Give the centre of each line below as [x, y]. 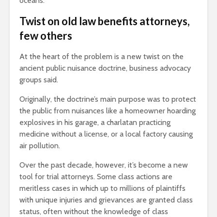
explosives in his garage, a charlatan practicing [95, 123]
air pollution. [40, 146]
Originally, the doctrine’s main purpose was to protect [108, 99]
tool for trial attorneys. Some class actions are [96, 177]
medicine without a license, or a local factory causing [106, 134]
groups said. [39, 80]
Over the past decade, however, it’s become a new [104, 165]
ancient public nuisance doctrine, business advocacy [105, 68]
